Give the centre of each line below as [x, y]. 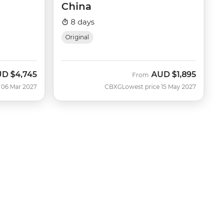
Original [77, 37]
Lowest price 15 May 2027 [159, 87]
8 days [82, 22]
